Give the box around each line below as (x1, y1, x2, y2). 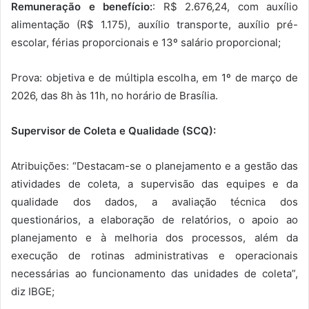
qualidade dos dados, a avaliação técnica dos (11, 195, 298, 209)
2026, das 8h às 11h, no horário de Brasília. (11, 89, 218, 103)
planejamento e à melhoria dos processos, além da (11, 231, 298, 245)
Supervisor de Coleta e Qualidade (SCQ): (11, 124, 216, 138)
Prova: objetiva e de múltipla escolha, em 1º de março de (11, 71, 298, 85)
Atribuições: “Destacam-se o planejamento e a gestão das (11, 159, 298, 173)
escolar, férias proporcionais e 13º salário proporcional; (11, 36, 281, 50)
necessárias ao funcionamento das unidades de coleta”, (11, 267, 298, 281)
